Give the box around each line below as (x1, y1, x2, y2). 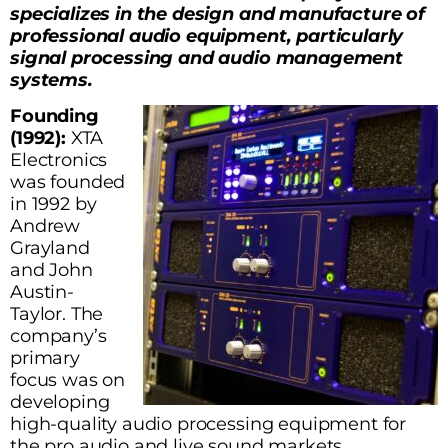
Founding (10, 105, 99, 127)
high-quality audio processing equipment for (10, 413, 407, 435)
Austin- (10, 281, 74, 303)
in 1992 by (10, 193, 97, 215)
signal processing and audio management (10, 46, 403, 68)
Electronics (10, 149, 108, 171)
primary (10, 347, 80, 369)
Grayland (10, 237, 90, 259)
